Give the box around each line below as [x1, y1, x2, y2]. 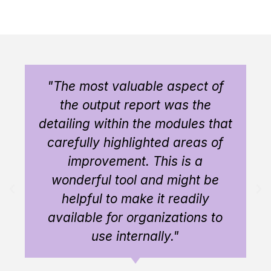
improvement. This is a [63, 153, 198, 169]
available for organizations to [43, 209, 218, 225]
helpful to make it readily [56, 191, 204, 206]
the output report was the [54, 97, 206, 113]
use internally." [87, 228, 175, 244]
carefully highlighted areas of [42, 134, 219, 150]
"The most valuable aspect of [42, 78, 219, 94]
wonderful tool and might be [47, 172, 215, 188]
